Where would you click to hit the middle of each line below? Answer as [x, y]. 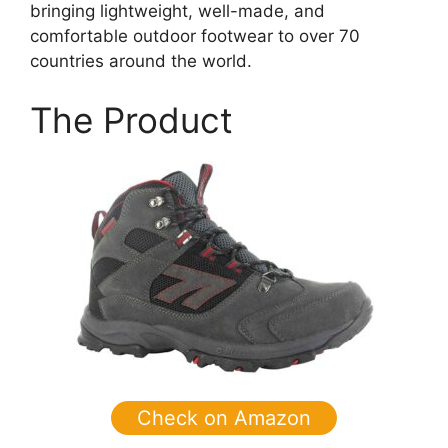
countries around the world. [141, 60]
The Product [131, 120]
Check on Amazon [224, 417]
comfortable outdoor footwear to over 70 [195, 35]
